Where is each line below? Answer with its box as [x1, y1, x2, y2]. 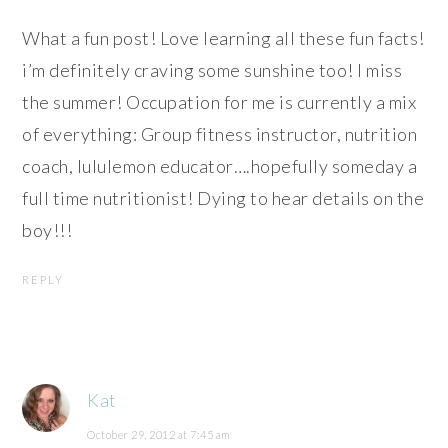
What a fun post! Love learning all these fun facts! [22, 26, 425, 49]
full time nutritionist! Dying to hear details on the [22, 186, 425, 209]
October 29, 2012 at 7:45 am [87, 427, 231, 441]
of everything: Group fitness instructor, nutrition [22, 122, 418, 145]
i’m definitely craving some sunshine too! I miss [22, 58, 403, 81]
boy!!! [22, 218, 73, 241]
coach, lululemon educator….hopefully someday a [22, 154, 418, 177]
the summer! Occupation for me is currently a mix [22, 90, 417, 113]
